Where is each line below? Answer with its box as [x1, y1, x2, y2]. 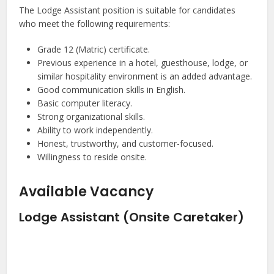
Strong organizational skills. [37, 111, 146, 123]
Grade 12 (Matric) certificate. [37, 43, 150, 56]
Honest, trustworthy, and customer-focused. [37, 138, 214, 150]
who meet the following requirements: [19, 18, 171, 30]
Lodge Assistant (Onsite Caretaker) [19, 209, 245, 226]
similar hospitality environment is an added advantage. [37, 70, 253, 83]
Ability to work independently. [37, 124, 154, 136]
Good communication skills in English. [37, 84, 186, 96]
